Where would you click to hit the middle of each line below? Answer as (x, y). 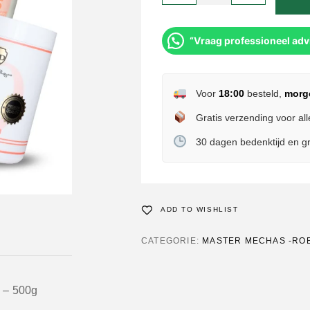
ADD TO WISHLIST (200, 209)
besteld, (264, 93)
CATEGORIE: (172, 241)
